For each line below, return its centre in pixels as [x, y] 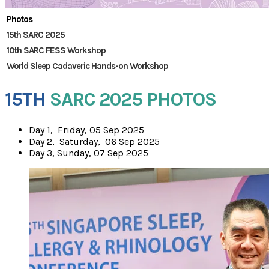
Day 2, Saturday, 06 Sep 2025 [94, 142]
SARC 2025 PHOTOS [131, 99]
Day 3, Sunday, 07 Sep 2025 [89, 153]
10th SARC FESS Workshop [56, 50]
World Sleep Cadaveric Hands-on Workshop [87, 66]
